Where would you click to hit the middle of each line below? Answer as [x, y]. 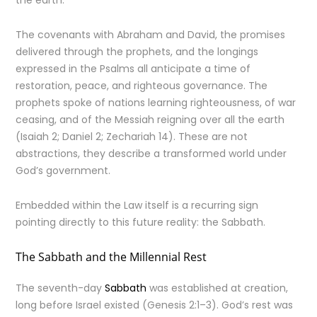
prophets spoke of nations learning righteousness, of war [156, 103]
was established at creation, [218, 288]
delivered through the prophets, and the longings [137, 52]
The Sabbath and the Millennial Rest [111, 257]
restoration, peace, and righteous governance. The [142, 86]
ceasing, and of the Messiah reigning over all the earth [150, 120]
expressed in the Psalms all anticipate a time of [133, 69]
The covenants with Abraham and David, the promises [151, 35]
